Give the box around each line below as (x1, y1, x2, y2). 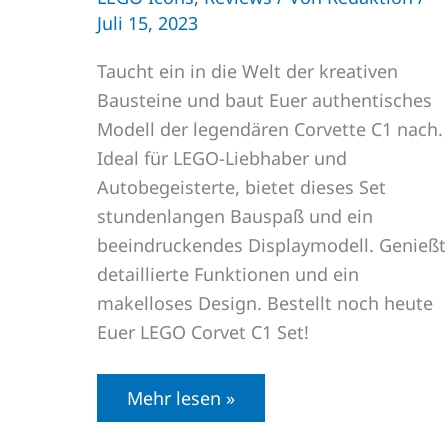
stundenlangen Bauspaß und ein (97, 204, 373, 229)
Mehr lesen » (127, 386, 235, 411)
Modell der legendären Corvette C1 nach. (97, 117, 443, 142)
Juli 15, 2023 (97, 10, 198, 35)
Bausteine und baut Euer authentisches (97, 88, 432, 113)
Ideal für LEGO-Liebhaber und (97, 146, 347, 171)
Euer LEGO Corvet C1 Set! (97, 320, 309, 345)
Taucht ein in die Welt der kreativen (97, 59, 398, 84)
